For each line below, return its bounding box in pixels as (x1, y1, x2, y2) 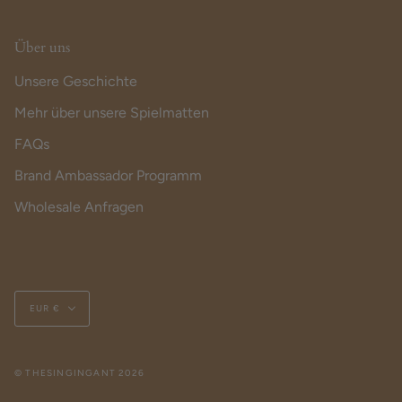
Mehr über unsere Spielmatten (14, 104, 209, 122)
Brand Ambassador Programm (14, 167, 202, 185)
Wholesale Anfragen (14, 198, 144, 216)
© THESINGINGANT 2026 (14, 367, 144, 380)
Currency (13, 278, 149, 323)
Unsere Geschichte (14, 73, 137, 91)
